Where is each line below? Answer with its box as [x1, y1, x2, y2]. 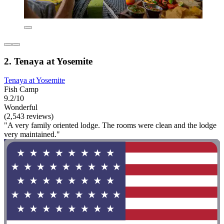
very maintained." [4, 130, 60, 139]
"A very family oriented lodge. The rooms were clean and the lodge [4, 121, 216, 130]
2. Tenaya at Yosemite [4, 55, 92, 66]
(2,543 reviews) [4, 112, 53, 121]
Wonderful [4, 103, 37, 112]
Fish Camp [4, 85, 38, 94]
